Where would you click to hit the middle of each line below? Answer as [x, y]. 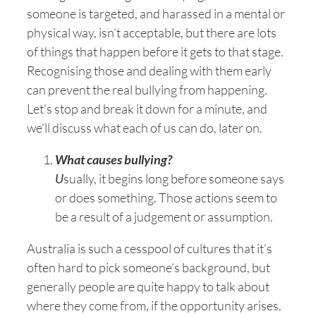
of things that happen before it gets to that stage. [155, 51]
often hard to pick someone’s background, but [148, 267]
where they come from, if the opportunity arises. [154, 305]
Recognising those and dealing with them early [149, 71]
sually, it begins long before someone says [174, 178]
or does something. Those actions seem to [166, 197]
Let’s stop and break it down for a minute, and [147, 109]
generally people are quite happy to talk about [148, 286]
